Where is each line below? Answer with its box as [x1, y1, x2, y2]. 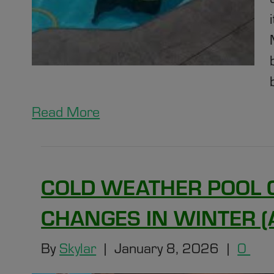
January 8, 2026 [114, 239, 220, 257]
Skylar [59, 239, 97, 257]
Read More [32, 102, 100, 121]
